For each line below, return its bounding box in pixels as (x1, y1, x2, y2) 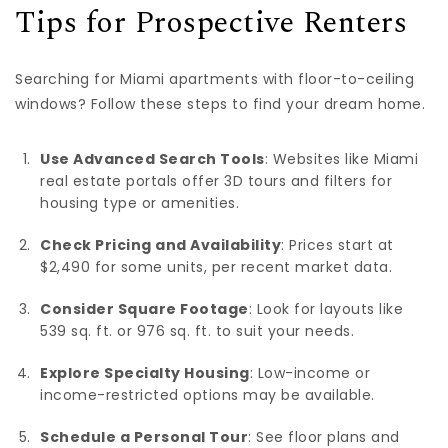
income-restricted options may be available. (40, 384, 375, 405)
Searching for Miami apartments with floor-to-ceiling (15, 68, 414, 89)
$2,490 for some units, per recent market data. (40, 256, 392, 277)
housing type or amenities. (40, 192, 239, 213)
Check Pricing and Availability (40, 234, 281, 255)
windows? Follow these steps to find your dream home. (15, 93, 425, 114)
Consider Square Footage (40, 298, 249, 319)
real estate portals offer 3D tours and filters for (40, 170, 392, 191)
